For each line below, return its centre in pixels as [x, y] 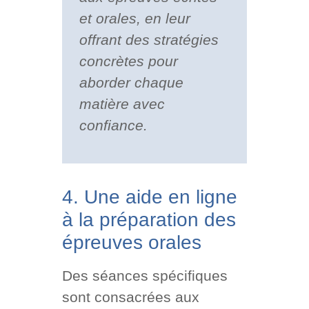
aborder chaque [131, 83]
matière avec [122, 104]
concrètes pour [128, 61]
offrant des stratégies [149, 40]
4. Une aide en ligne [149, 197]
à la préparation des [149, 219]
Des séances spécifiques [144, 275]
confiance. [113, 126]
